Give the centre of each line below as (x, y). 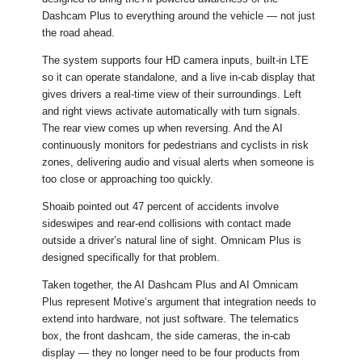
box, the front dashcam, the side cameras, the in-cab (166, 336)
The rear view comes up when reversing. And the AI (163, 128)
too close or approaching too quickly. (128, 179)
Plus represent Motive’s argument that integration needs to (179, 302)
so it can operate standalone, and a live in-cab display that (179, 78)
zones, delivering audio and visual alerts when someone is (179, 162)
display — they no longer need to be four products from (171, 353)
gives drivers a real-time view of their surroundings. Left (172, 95)
